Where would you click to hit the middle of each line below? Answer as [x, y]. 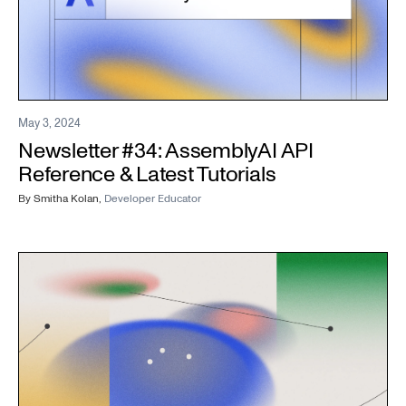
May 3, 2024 [49, 123]
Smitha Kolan [66, 198]
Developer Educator [153, 198]
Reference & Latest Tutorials [147, 174]
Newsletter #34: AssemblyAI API [166, 150]
